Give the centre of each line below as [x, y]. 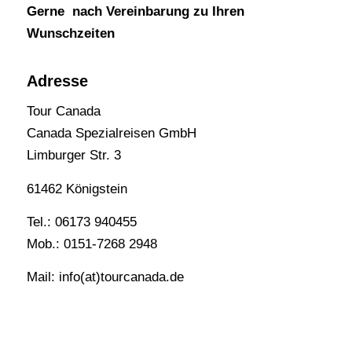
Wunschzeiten [72, 34]
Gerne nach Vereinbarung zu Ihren [135, 12]
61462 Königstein [77, 189]
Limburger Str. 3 [73, 156]
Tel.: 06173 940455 [81, 222]
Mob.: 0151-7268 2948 [92, 244]
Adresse [57, 81]
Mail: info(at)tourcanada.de [105, 277]
